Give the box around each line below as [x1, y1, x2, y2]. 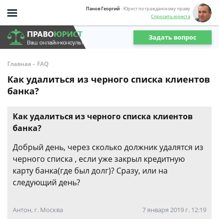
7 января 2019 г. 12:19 [142, 205, 206, 214]
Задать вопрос [149, 32, 197, 42]
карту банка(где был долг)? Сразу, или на [13, 165, 168, 176]
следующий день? [13, 177, 80, 188]
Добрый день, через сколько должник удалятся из [13, 142, 203, 153]
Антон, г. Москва [13, 205, 63, 214]
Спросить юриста [151, 13, 190, 20]
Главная [7, 60, 31, 68]
